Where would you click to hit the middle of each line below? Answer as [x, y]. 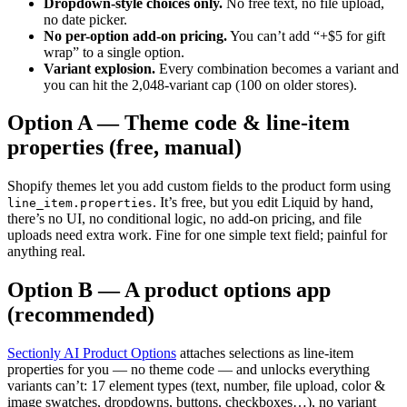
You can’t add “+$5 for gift [306, 35]
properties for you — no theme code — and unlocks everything [189, 370]
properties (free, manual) [124, 148]
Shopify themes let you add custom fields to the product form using [199, 186]
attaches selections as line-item [267, 353]
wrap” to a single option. [114, 52]
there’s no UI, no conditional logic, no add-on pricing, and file [184, 219]
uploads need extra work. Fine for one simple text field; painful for [197, 235]
